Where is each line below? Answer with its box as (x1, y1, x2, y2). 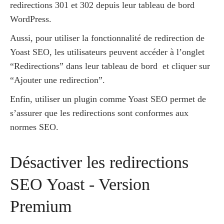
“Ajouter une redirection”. (10, 75, 105, 85)
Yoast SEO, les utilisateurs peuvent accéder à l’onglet (10, 47, 204, 57)
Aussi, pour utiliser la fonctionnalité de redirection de (10, 33, 204, 43)
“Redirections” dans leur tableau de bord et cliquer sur (10, 61, 210, 71)
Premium (10, 197, 71, 216)
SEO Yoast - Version (10, 175, 150, 194)
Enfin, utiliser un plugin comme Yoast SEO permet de (10, 94, 206, 104)
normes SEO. (10, 122, 58, 132)
